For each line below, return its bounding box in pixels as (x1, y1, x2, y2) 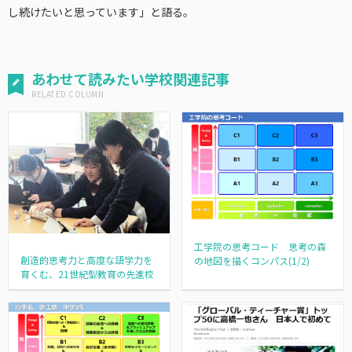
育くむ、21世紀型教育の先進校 (20, 266, 155, 280)
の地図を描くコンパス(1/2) (193, 253, 310, 267)
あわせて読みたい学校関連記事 (31, 68, 229, 89)
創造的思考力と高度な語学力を (20, 252, 153, 266)
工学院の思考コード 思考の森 (193, 239, 326, 253)
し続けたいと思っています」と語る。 (8, 3, 194, 20)
